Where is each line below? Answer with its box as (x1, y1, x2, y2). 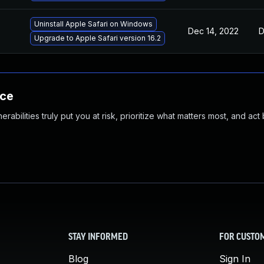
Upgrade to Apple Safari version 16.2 (34, 34, 161, 42)
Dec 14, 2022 (188, 26, 239, 36)
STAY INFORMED (68, 233, 128, 242)
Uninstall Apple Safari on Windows (34, 19, 153, 28)
